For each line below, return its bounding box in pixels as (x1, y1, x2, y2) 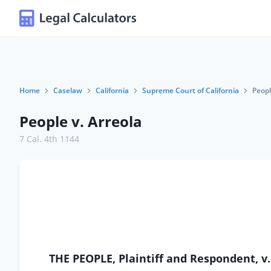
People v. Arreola (19, 111, 142, 131)
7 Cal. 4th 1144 (19, 133, 79, 145)
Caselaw (53, 85, 82, 96)
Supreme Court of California (142, 85, 239, 96)
